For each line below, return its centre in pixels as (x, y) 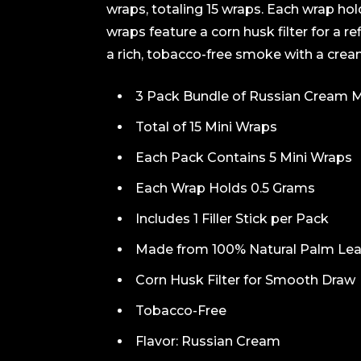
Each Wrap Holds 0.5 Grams (225, 189)
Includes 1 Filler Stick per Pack (232, 219)
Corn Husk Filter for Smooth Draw (245, 280)
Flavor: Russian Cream (208, 342)
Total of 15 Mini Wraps (206, 127)
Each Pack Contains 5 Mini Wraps (244, 158)
